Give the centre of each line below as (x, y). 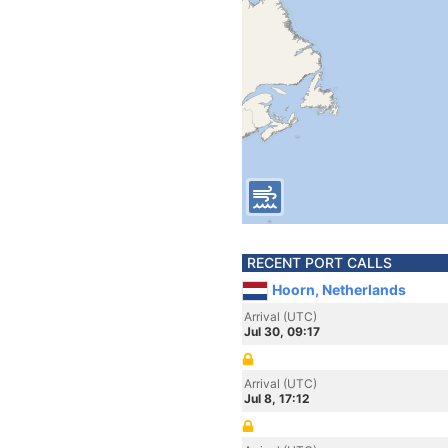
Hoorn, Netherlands (339, 289)
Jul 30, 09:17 (282, 331)
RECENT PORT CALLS (319, 262)
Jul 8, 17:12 (277, 398)
